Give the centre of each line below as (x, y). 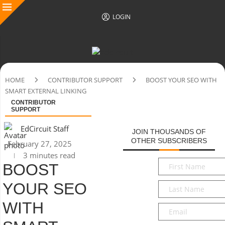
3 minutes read (48, 155)
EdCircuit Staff (45, 129)
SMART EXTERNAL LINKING (46, 91)
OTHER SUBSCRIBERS (169, 141)
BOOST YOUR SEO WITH (181, 80)
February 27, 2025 (40, 144)
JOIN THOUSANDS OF (169, 132)
